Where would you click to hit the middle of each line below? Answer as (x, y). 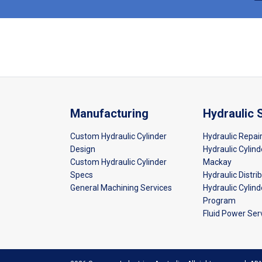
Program (219, 200)
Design (83, 149)
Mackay (217, 162)
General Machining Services (121, 187)
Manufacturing (109, 113)
